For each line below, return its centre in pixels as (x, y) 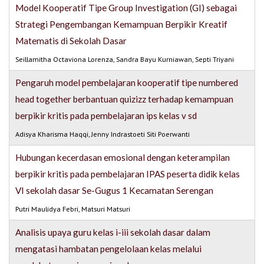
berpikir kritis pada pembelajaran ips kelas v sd (106, 116)
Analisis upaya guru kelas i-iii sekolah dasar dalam (113, 232)
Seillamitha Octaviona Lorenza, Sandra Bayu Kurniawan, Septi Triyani (125, 60)
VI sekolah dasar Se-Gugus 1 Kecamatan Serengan (115, 191)
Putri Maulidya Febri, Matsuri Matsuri (73, 209)
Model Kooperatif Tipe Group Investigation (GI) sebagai (126, 8)
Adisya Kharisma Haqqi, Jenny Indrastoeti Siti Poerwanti (103, 134)
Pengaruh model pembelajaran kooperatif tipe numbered (127, 83)
